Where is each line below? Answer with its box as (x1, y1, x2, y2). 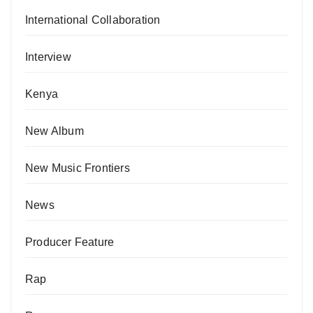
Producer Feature (25, 236, 115, 249)
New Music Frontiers (25, 162, 130, 175)
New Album (25, 125, 84, 138)
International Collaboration (25, 14, 161, 27)
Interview (25, 51, 71, 64)
